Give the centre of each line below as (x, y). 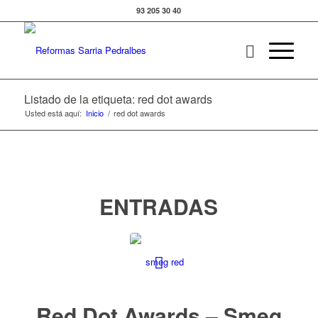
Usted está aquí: (53, 113)
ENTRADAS (159, 206)
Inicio (94, 113)
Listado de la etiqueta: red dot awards (118, 99)
